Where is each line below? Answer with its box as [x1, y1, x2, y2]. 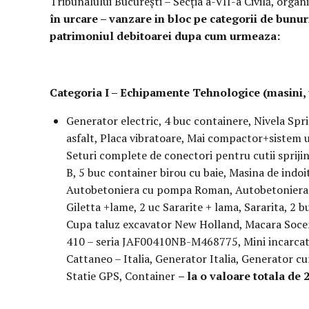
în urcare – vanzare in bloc [50, 11, 191, 26]
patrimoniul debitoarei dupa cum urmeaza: [50, 28, 280, 43]
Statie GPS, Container [66, 268, 178, 283]
